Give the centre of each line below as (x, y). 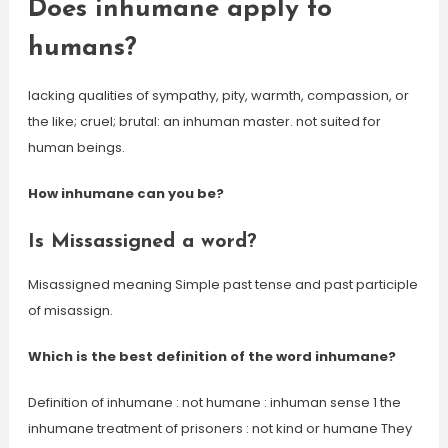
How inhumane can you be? (125, 193)
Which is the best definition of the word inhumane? (211, 356)
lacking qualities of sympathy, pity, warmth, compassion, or (218, 95)
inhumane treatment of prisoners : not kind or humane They (219, 428)
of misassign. (70, 310)
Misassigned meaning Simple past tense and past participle (222, 284)
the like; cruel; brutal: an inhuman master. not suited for (204, 121)
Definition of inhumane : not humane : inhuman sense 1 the (214, 402)
